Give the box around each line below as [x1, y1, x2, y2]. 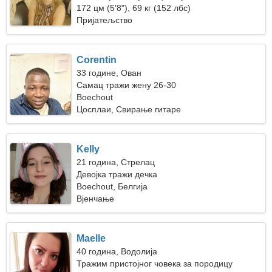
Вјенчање [76, 194, 115, 203]
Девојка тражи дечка [76, 169, 158, 179]
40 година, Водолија [76, 246, 158, 256]
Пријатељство [76, 15, 133, 25]
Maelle [76, 233, 106, 243]
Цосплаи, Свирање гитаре [76, 104, 182, 114]
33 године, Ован [76, 68, 142, 78]
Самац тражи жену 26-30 [76, 80, 177, 90]
